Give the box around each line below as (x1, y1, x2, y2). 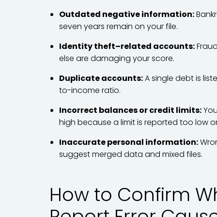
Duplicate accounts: (59, 73, 143, 84)
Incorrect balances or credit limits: (59, 105, 201, 116)
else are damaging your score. (59, 53, 174, 64)
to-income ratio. (59, 85, 121, 96)
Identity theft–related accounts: (59, 41, 195, 52)
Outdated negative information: (59, 9, 194, 20)
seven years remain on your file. (59, 21, 178, 32)
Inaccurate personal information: (59, 137, 198, 148)
